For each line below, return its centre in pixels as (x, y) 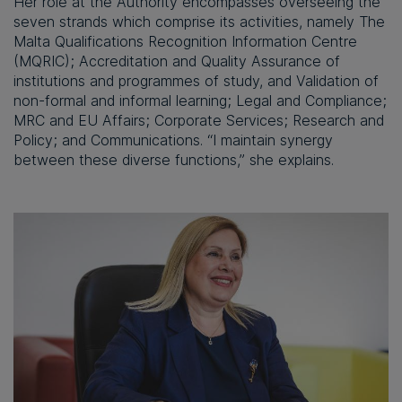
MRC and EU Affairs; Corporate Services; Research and (199, 121)
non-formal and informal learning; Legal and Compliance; (200, 101)
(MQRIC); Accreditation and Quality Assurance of (177, 61)
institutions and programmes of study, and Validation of (196, 81)
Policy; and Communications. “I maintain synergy (173, 140)
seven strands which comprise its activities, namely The (199, 22)
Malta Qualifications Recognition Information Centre (185, 42)
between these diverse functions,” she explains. (174, 160)
